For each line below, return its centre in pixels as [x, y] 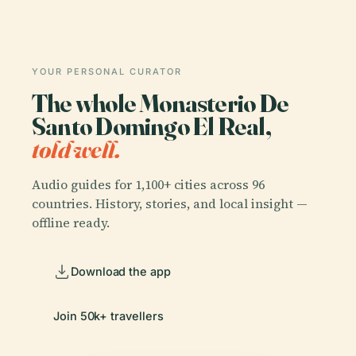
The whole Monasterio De [160, 103]
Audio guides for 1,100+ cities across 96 [148, 184]
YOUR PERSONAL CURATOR [107, 72]
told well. [76, 149]
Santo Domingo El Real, [151, 126]
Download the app [121, 271]
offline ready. [71, 222]
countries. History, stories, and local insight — [170, 203]
